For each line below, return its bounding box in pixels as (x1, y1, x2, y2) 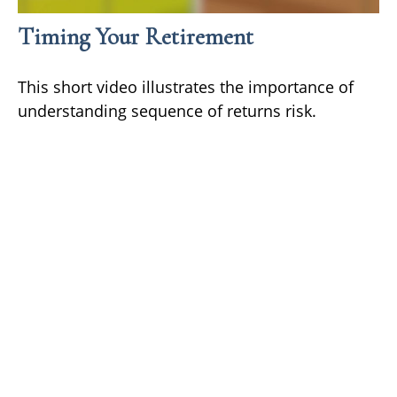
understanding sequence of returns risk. (18, 99, 316, 121)
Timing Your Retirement (18, 21, 253, 51)
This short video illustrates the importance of (18, 75, 354, 97)
